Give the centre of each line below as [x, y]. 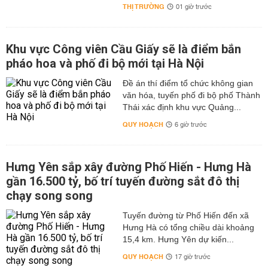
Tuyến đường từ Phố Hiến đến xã [185, 215]
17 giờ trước [192, 257]
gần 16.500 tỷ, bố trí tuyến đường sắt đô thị [123, 181]
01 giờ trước [194, 7]
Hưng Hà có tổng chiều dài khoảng [188, 227]
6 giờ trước [191, 125]
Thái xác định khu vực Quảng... [182, 107]
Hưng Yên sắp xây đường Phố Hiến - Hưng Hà [129, 167]
